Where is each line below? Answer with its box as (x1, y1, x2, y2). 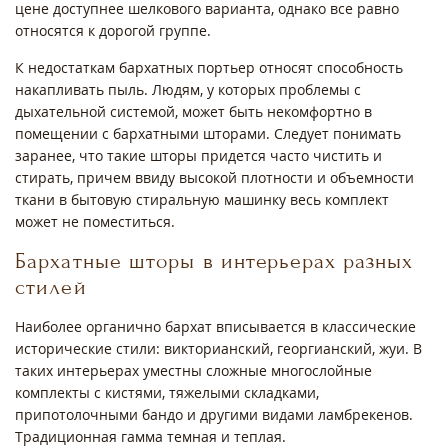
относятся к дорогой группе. (15, 21, 215, 41)
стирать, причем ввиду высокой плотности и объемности (15, 168, 414, 188)
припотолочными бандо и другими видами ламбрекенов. (15, 405, 413, 425)
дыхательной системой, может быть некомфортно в (15, 102, 372, 122)
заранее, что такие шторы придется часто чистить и (15, 146, 382, 166)
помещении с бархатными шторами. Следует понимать (15, 124, 401, 144)
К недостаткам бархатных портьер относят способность (15, 58, 403, 78)
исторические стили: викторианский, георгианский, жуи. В (15, 339, 422, 359)
